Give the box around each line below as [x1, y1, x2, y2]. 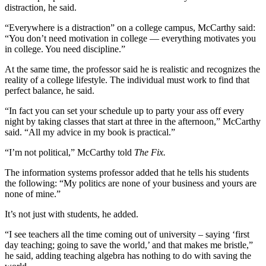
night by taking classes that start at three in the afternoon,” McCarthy [5, 116, 261, 126]
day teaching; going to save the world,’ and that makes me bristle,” [5, 239, 253, 250]
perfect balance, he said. [5, 85, 94, 96]
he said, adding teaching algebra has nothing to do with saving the [5, 250, 251, 261]
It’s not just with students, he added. [5, 208, 138, 219]
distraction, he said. [5, 2, 77, 12]
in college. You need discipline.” [5, 43, 125, 54]
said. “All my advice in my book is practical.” [5, 126, 175, 137]
